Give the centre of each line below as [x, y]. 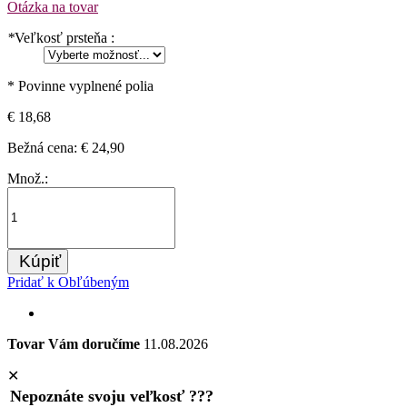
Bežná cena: [42, 147]
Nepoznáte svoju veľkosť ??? [112, 396]
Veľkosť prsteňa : [65, 37]
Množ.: [28, 178]
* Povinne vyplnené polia [80, 85]
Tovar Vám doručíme [75, 343]
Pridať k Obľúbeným [68, 282]
